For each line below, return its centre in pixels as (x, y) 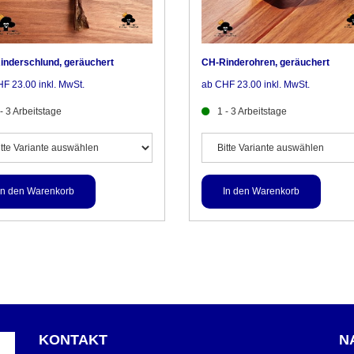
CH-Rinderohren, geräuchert (265, 63)
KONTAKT (73, 340)
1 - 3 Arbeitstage (252, 112)
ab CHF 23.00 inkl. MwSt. (256, 85)
